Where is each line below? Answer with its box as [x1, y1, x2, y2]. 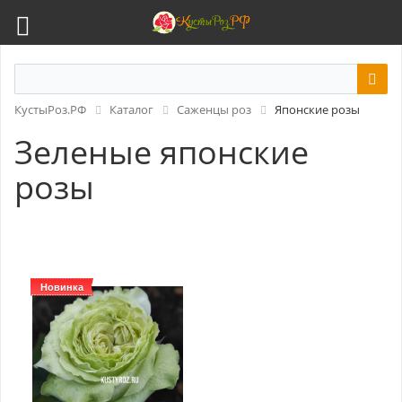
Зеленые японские [14, 129, 309, 174]
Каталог [109, 101, 153, 118]
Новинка [40, 279, 84, 293]
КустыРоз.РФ [14, 101, 86, 118]
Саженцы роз [177, 101, 251, 118]
